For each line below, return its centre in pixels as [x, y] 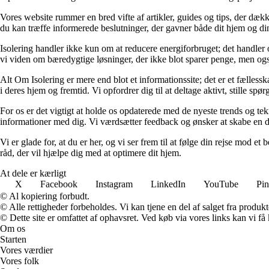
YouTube [221, 184]
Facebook [59, 184]
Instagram [114, 184]
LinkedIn [168, 184]
